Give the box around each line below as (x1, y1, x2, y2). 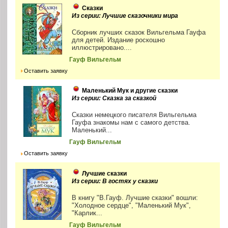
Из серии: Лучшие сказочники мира (72, 12, 179, 20)
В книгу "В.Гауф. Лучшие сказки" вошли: (72, 193, 198, 202)
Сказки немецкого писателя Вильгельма (72, 111, 197, 119)
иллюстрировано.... (72, 44, 132, 52)
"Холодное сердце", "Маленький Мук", (72, 201, 191, 209)
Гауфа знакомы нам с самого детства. (72, 119, 191, 127)
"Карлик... (72, 209, 103, 217)
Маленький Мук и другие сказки (82, 87, 178, 95)
